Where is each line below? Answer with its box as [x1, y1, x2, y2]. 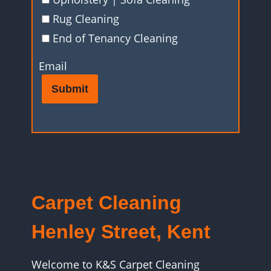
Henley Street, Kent [31, 221, 211, 243]
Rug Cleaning [53, 11, 119, 27]
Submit [51, 83, 88, 96]
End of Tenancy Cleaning [53, 31, 178, 46]
